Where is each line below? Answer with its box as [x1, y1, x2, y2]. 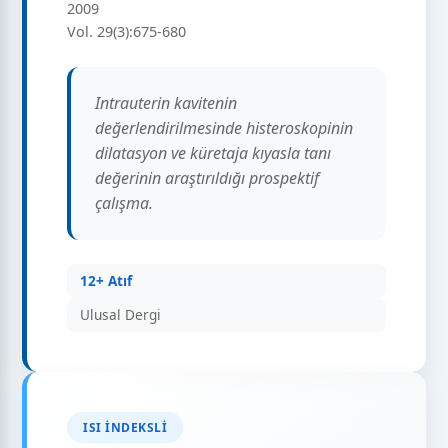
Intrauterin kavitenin [95, 92, 238, 115]
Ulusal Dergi [80, 305, 162, 325]
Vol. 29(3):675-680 [67, 22, 187, 42]
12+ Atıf [80, 271, 133, 291]
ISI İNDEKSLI [83, 418, 168, 436]
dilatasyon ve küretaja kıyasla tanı [95, 142, 332, 165]
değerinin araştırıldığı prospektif [95, 167, 320, 190]
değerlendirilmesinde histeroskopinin [95, 117, 354, 140]
